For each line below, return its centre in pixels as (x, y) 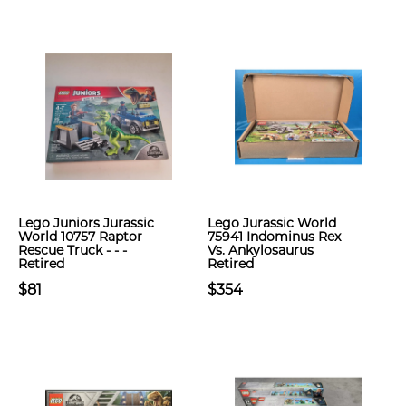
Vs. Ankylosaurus (261, 250)
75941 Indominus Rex (274, 237)
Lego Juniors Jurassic (86, 223)
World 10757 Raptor (80, 237)
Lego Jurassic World (272, 223)
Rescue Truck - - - (72, 250)
